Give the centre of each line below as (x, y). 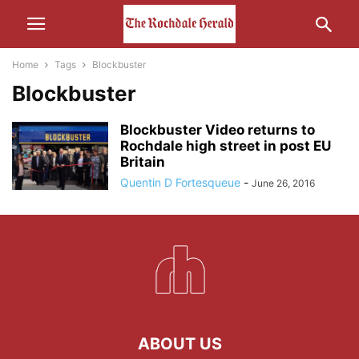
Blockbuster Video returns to (218, 130)
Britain (143, 162)
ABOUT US (179, 344)
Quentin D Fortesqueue (180, 182)
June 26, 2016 (283, 183)
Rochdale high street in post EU (226, 146)
